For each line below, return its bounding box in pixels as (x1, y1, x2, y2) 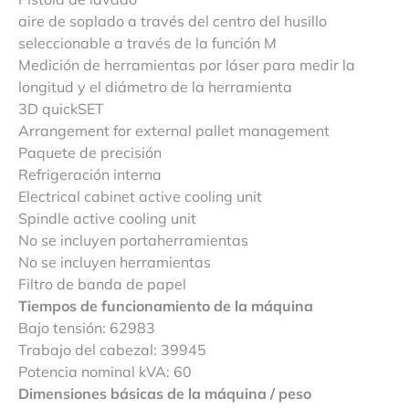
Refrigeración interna (18, 164, 162, 184)
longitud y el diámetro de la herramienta (18, 77, 292, 96)
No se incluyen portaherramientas (18, 230, 248, 249)
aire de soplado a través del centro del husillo (18, 11, 327, 30)
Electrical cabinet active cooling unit (18, 186, 262, 205)
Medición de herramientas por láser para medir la (18, 55, 355, 74)
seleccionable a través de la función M (18, 33, 277, 52)
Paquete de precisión (18, 142, 162, 162)
